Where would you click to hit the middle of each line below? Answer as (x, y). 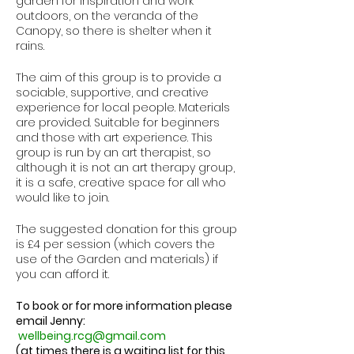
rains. (30, 46)
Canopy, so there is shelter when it (114, 31)
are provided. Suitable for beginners (118, 122)
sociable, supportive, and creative (112, 92)
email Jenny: (51, 321)
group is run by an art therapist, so (113, 153)
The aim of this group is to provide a (119, 77)
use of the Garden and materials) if (117, 259)
